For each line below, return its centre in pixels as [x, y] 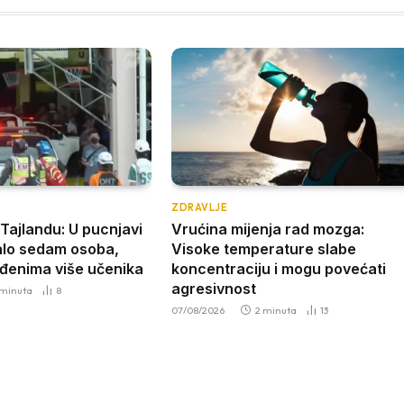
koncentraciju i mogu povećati [279, 268]
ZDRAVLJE [200, 207]
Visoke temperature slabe [264, 248]
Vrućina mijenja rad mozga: [268, 229]
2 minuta [276, 310]
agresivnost [214, 288]
